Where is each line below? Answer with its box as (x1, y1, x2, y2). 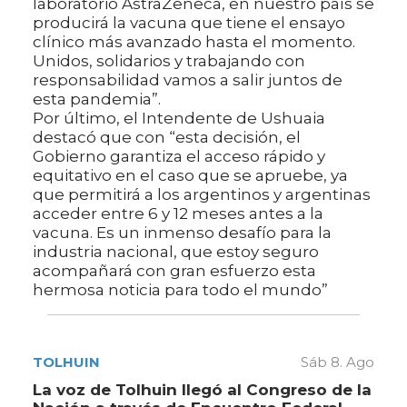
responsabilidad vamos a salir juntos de (33, 71, 342, 90)
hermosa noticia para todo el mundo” (33, 281, 328, 300)
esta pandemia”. (33, 90, 161, 109)
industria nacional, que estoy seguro (33, 243, 319, 262)
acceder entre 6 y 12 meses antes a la (33, 204, 323, 223)
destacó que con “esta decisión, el (33, 128, 301, 147)
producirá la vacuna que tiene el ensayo (33, 14, 345, 33)
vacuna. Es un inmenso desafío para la (33, 223, 332, 243)
